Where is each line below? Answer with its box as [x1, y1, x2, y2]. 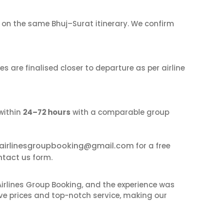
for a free [134, 141, 170, 151]
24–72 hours [23, 107, 71, 117]
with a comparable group [71, 107, 169, 117]
